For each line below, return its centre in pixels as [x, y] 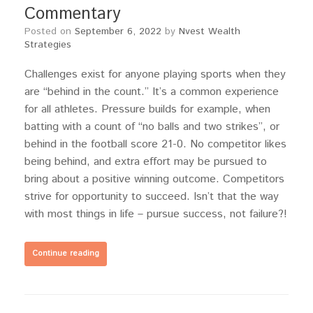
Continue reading [66, 254]
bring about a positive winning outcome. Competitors [154, 179]
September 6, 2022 [118, 31]
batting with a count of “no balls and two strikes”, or [152, 127]
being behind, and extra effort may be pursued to [146, 162]
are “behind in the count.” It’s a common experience [152, 92]
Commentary [73, 14]
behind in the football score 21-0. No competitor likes [155, 144]
